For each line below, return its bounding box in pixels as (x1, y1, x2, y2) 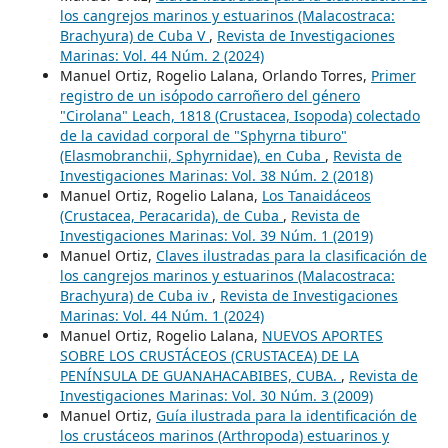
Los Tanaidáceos (261, 185, 371, 205)
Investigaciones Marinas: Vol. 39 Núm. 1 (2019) (59, 225, 373, 245)
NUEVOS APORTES (261, 325, 383, 345)
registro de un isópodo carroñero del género (59, 85, 360, 105)
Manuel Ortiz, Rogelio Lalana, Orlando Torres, (59, 65, 371, 85)
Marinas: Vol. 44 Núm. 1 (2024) (59, 305, 264, 325)
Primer (370, 65, 416, 85)
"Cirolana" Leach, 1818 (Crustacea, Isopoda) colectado (59, 105, 420, 125)
